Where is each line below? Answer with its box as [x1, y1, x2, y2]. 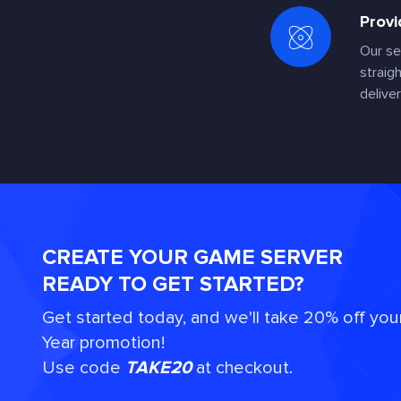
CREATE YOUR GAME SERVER [42, 244, 343, 270]
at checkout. [192, 357, 293, 379]
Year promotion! [42, 332, 165, 354]
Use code [42, 357, 125, 379]
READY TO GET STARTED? [42, 271, 304, 297]
